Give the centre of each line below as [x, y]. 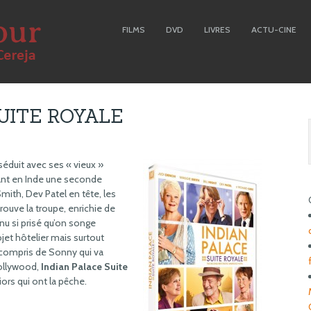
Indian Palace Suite [84, 267]
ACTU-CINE [274, 30]
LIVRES [217, 30]
